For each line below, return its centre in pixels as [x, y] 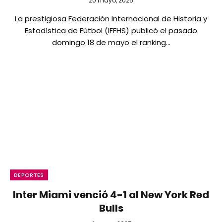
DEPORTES [29, 175]
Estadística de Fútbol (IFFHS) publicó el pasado [111, 30]
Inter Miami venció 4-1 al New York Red [111, 194]
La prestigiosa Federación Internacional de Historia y [111, 19]
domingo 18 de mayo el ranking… [111, 42]
